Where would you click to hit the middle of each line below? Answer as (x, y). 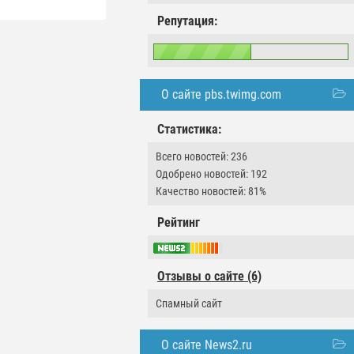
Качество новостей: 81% (211, 191)
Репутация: (187, 21)
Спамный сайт (189, 304)
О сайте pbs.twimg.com (221, 94)
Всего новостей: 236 (201, 156)
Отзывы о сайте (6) (209, 277)
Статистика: (189, 129)
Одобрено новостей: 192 (211, 174)
